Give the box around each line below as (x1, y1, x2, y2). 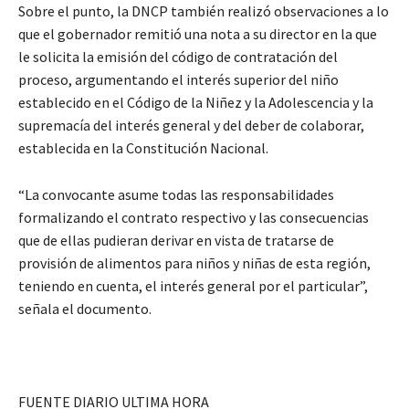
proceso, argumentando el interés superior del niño (18, 69, 339, 89)
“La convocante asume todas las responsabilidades (18, 184, 334, 204)
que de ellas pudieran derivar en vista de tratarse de (18, 230, 334, 249)
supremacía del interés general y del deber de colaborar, (18, 115, 364, 134)
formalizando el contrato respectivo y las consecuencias (18, 207, 369, 226)
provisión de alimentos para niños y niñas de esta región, (18, 253, 371, 272)
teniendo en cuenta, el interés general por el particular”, (18, 276, 368, 295)
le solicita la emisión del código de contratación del (18, 47, 338, 66)
